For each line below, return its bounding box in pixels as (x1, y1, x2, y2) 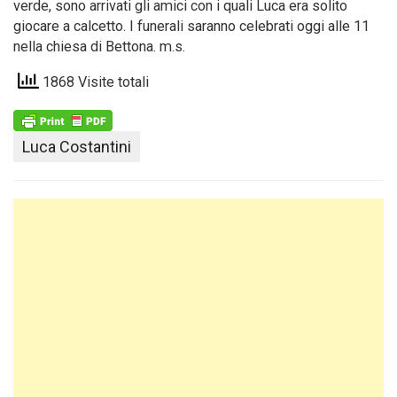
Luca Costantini (22, 137, 131, 157)
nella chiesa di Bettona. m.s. (13, 38, 185, 55)
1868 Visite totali (39, 74, 149, 91)
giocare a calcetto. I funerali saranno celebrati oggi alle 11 (13, 18, 370, 35)
